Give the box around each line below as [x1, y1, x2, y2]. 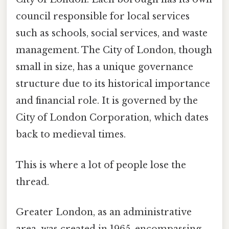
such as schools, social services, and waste [16, 28, 208, 39]
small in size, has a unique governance [16, 61, 193, 73]
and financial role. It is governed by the [16, 95, 198, 107]
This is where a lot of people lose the [16, 159, 186, 171]
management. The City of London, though [16, 44, 212, 56]
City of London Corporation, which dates [16, 112, 209, 124]
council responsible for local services [16, 11, 190, 22]
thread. [16, 176, 49, 188]
